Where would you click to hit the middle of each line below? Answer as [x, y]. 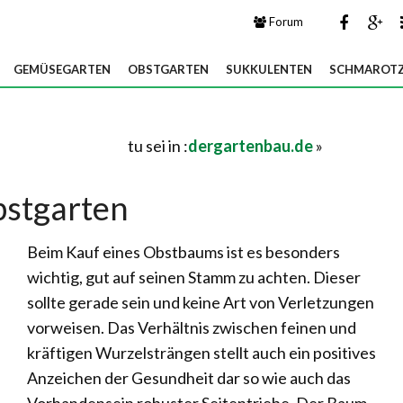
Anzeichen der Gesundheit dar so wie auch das [189, 378]
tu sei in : [158, 146]
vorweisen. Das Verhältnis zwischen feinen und [192, 327]
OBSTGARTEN [168, 69]
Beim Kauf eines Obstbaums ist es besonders [184, 252]
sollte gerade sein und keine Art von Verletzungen [201, 302]
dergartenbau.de [251, 146]
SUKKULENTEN [269, 69]
